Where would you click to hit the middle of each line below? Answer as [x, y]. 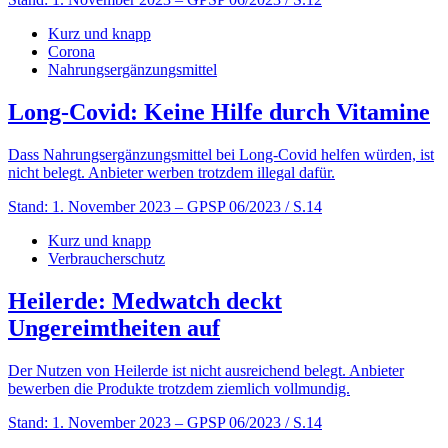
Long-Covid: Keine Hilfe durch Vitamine [219, 112]
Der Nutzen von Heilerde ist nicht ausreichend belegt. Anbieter [206, 370]
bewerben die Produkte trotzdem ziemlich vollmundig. [179, 388]
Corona [71, 52]
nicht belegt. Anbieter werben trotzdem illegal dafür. [171, 172]
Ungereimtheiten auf [114, 327]
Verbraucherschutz [106, 258]
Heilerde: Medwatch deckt [145, 300]
